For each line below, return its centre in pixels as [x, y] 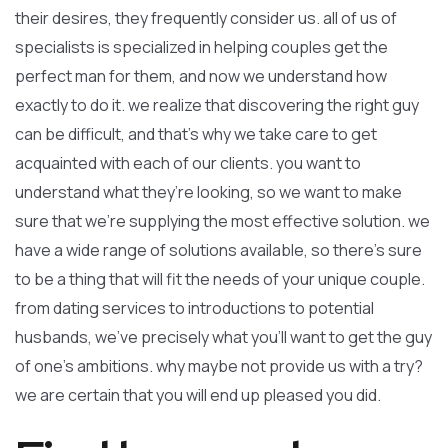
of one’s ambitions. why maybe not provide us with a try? [219, 366]
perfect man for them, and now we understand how [201, 76]
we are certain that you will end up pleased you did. [198, 395]
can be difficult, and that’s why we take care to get [196, 134]
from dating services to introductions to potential [194, 308]
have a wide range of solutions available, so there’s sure [218, 250]
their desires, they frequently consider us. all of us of [206, 18]
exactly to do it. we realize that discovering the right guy [217, 105]
